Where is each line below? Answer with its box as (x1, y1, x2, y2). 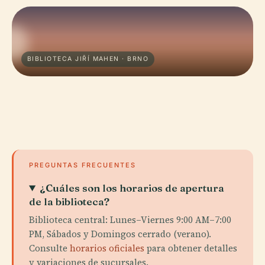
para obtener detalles (144, 242, 237, 254)
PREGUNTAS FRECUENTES (29, 161, 136, 169)
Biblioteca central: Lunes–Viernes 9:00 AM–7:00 (29, 214, 231, 226)
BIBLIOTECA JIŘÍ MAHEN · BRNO (27, 55, 149, 63)
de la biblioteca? (29, 195, 109, 208)
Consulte (29, 242, 70, 254)
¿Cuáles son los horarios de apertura (40, 182, 225, 194)
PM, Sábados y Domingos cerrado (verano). (29, 228, 211, 240)
